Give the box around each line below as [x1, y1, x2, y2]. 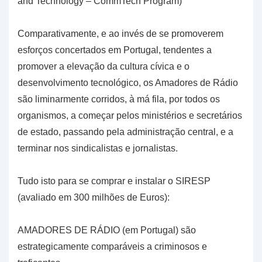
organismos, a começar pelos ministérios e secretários [18, 111, 242, 121]
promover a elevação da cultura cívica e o [18, 61, 189, 72]
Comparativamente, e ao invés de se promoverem [18, 29, 223, 39]
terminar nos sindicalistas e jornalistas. [18, 143, 178, 154]
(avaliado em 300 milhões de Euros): [18, 192, 170, 203]
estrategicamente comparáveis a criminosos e [18, 242, 207, 252]
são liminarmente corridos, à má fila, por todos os [18, 94, 220, 105]
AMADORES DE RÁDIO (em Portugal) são [18, 225, 196, 236]
